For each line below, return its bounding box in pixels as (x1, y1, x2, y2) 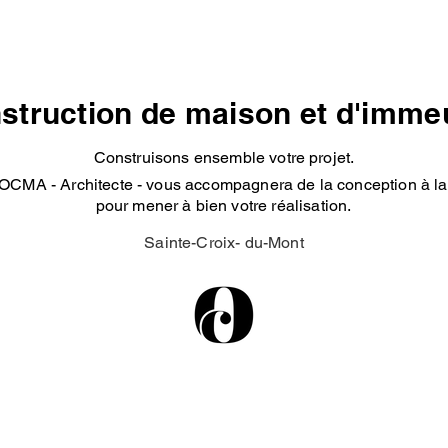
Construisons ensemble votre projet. (93, 148, 355, 167)
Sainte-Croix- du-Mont (144, 233, 304, 252)
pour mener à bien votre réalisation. (95, 196, 352, 215)
